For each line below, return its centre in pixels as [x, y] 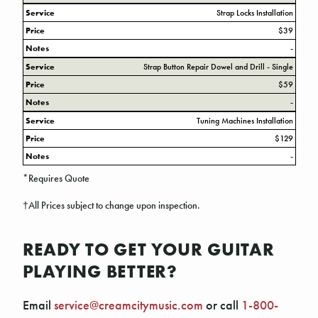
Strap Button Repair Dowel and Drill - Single [218, 66]
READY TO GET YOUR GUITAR [148, 249]
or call [222, 305]
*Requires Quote [56, 178]
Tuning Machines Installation [245, 120]
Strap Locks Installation [254, 12]
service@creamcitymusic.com [128, 305]
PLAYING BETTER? [100, 271]
